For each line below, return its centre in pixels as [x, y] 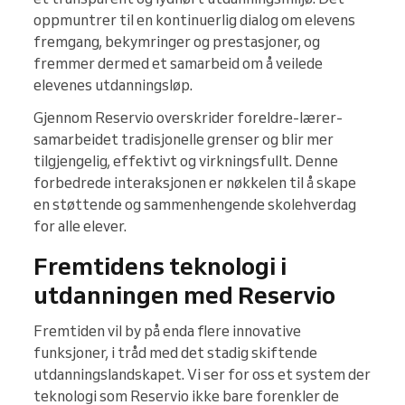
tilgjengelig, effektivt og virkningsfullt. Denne [186, 161]
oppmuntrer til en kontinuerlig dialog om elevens [194, 20]
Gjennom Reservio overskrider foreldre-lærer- [188, 118]
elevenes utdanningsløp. [113, 85]
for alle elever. [80, 226]
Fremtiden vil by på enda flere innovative [167, 331]
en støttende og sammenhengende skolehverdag [195, 205]
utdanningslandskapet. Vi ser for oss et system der [202, 375]
